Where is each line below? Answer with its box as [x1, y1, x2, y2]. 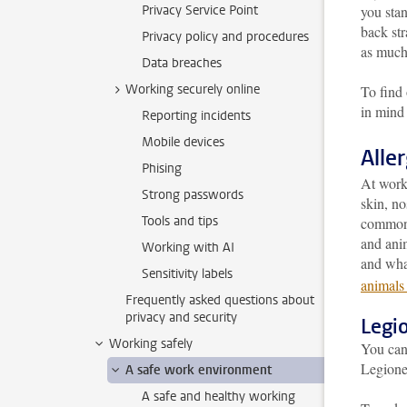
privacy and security [125, 309, 237, 326]
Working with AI [142, 239, 234, 256]
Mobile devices [142, 134, 224, 151]
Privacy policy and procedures [142, 28, 309, 45]
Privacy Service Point [142, 2, 258, 19]
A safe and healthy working [142, 388, 295, 405]
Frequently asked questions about [125, 292, 314, 309]
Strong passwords [142, 186, 243, 203]
